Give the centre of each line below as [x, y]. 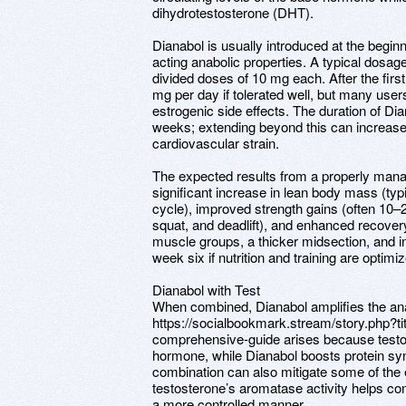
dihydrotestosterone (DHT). [233, 12]
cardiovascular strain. [216, 143]
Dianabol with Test [206, 290]
